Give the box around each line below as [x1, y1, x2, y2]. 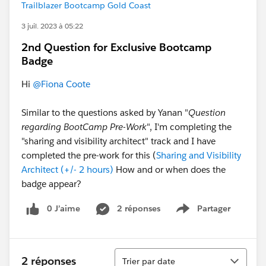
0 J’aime [47, 203, 80, 214]
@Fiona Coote [33, 78, 90, 90]
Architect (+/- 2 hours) [21, 164, 113, 175]
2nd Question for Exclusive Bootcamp [21, 40, 211, 54]
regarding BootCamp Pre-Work [21, 121, 147, 132]
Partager [197, 203, 230, 214]
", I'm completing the [147, 121, 232, 132]
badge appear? [21, 178, 84, 189]
